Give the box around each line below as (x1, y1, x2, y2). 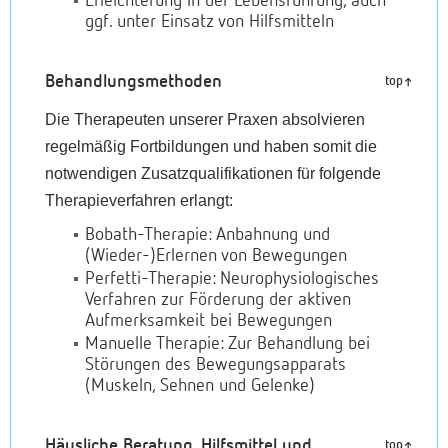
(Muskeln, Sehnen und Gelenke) (85, 377, 316, 395)
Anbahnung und (211, 226, 331, 244)
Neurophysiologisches (215, 270, 380, 288)
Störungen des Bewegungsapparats (85, 356, 347, 374)
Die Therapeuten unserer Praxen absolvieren (45, 111, 366, 128)
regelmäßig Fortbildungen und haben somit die (45, 138, 378, 155)
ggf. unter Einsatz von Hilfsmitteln (85, 13, 335, 31)
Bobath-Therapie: (85, 226, 212, 244)
